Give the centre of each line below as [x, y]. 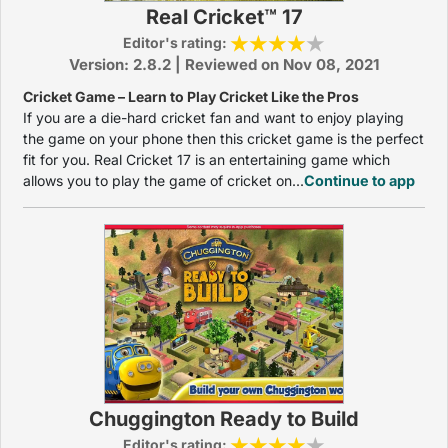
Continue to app [359, 180]
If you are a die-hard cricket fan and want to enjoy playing [213, 117]
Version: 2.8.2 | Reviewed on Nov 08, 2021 [224, 64]
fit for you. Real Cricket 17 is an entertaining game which [206, 159]
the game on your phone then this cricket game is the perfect [223, 138]
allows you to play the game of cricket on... [163, 180]
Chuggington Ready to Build [224, 419]
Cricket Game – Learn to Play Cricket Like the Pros [191, 96]
